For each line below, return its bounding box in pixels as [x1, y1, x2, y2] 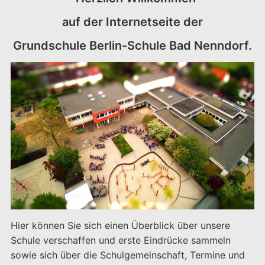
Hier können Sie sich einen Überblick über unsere [10, 219, 230, 231]
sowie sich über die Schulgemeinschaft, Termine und [10, 249, 245, 261]
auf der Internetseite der [62, 15, 203, 29]
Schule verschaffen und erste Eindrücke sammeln [10, 234, 231, 246]
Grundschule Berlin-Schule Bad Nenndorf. [13, 38, 252, 53]
